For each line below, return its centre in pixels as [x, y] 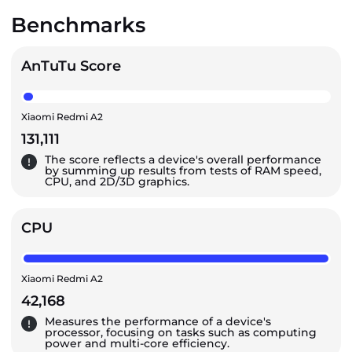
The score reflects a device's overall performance [183, 159]
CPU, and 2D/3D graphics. [117, 181]
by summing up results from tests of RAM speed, [183, 170]
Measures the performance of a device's [158, 321]
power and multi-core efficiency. [137, 343]
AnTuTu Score [71, 66]
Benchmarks [78, 25]
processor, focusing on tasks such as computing [181, 332]
